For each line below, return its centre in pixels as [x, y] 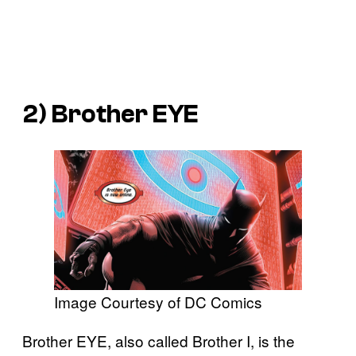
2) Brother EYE [110, 114]
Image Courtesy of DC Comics [158, 301]
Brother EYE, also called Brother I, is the [159, 340]
